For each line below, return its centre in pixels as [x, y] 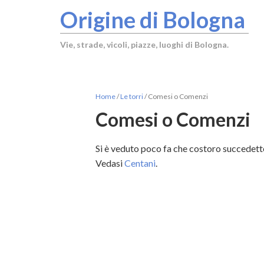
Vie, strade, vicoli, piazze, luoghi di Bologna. [144, 44]
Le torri [132, 96]
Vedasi [110, 163]
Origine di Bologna [153, 19]
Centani [140, 163]
